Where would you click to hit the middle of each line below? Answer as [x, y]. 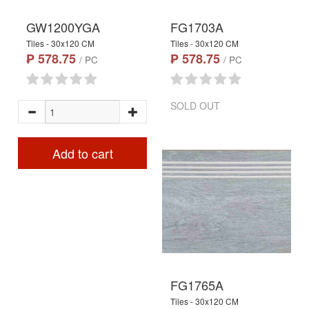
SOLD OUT [195, 106]
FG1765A [197, 285]
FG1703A [197, 27]
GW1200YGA [63, 27]
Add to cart [82, 153]
